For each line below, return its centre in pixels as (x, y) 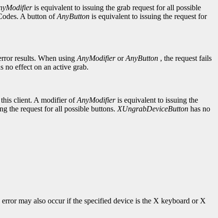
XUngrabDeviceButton (153, 109)
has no (199, 109)
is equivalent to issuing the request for (148, 17)
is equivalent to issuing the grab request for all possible (117, 8)
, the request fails (185, 58)
